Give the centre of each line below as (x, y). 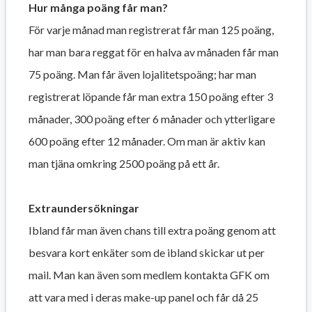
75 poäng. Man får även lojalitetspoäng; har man (142, 74)
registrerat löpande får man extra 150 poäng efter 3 (150, 96)
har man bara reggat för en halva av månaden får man (153, 52)
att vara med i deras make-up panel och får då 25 (143, 297)
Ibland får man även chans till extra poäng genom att (152, 230)
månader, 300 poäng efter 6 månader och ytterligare (151, 118)
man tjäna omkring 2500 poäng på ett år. (124, 163)
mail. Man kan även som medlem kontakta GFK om (149, 274)
